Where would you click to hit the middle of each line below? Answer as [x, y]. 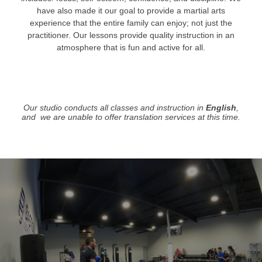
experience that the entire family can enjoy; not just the [131, 23]
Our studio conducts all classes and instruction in [115, 108]
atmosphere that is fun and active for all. [131, 47]
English [221, 108]
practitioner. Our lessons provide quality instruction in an [131, 35]
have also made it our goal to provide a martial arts [131, 11]
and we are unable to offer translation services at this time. [131, 117]
